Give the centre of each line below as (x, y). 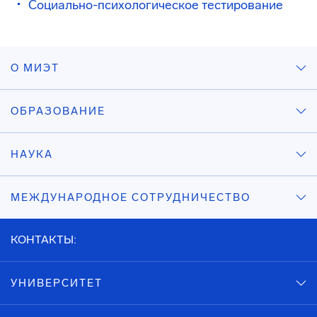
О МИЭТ (35, 68)
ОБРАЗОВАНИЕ (58, 111)
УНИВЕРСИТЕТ (57, 283)
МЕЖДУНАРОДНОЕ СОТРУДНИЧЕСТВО (131, 197)
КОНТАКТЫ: (44, 240)
